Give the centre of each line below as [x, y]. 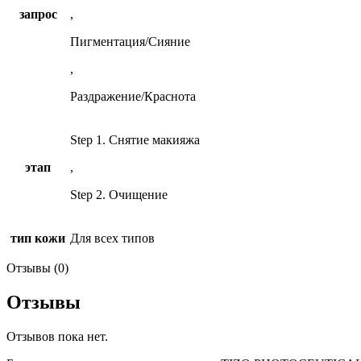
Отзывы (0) [37, 268]
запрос [38, 15]
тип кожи [38, 239]
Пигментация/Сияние [130, 42]
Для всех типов [112, 239]
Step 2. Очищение [119, 195]
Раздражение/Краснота [133, 97]
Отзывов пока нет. [57, 337]
